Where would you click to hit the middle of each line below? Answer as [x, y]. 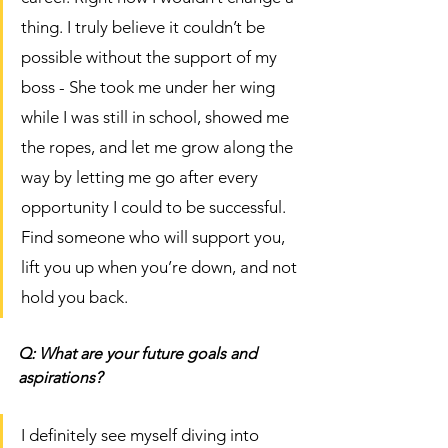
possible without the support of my [151, 57]
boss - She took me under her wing [150, 87]
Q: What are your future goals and [139, 354]
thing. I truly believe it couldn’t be [145, 27]
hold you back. [76, 297]
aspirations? [62, 378]
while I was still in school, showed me [157, 117]
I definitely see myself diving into [142, 435]
